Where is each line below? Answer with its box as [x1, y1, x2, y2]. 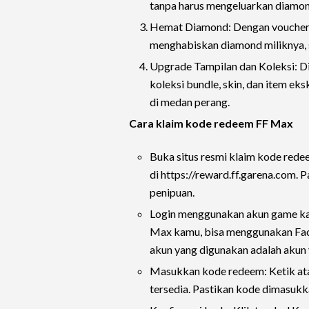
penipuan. [150, 185, 195, 199]
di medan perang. [150, 94, 230, 108]
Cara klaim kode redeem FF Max [129, 116, 293, 130]
